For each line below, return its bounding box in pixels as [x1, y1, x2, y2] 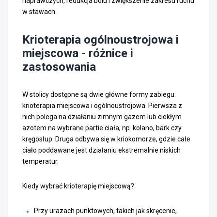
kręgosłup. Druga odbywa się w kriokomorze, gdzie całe [22, 135, 190, 143]
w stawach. [22, 7, 58, 15]
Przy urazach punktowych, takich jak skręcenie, [34, 206, 177, 215]
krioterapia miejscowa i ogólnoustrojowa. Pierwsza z [22, 101, 182, 109]
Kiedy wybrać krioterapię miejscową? [22, 182, 134, 190]
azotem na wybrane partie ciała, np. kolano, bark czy [22, 124, 182, 132]
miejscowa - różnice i [22, 46, 133, 60]
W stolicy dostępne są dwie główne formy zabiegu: [22, 90, 176, 98]
